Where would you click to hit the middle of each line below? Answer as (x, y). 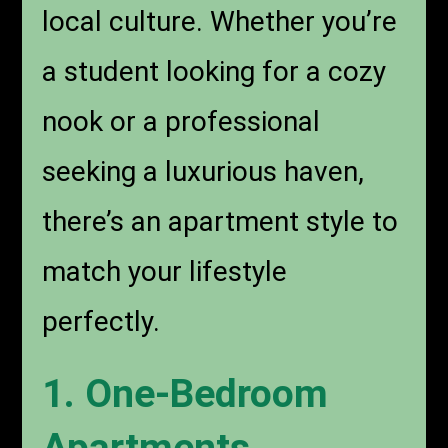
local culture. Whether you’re (220, 22)
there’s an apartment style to (220, 222)
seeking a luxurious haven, (203, 172)
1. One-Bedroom (185, 394)
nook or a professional (181, 122)
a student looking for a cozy (214, 72)
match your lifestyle (165, 272)
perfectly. (101, 322)
